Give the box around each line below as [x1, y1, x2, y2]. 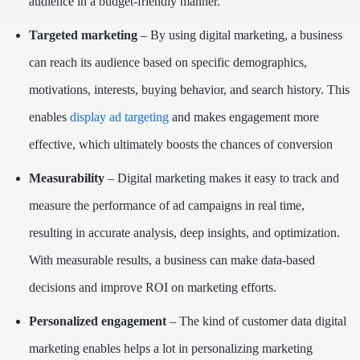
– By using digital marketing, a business [141, 28, 342, 43]
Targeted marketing [29, 28, 141, 43]
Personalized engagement [29, 314, 166, 329]
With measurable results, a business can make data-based [29, 253, 315, 268]
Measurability [29, 171, 104, 186]
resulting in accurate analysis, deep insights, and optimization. [29, 226, 340, 240]
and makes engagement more [169, 110, 319, 125]
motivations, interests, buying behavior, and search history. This [29, 83, 350, 97]
